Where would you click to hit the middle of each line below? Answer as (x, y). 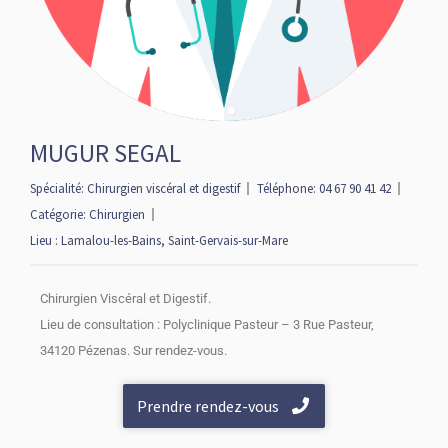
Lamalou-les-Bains (111, 240)
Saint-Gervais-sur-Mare (228, 240)
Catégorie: (59, 214)
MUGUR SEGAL (105, 153)
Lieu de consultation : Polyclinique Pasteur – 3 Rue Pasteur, (207, 324)
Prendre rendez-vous (208, 406)
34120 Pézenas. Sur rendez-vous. (133, 350)
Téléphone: (288, 188)
